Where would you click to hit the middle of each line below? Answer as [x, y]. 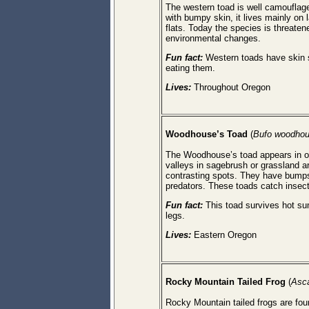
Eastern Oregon [225, 235]
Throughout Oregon [232, 87]
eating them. [190, 68]
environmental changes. [213, 38]
